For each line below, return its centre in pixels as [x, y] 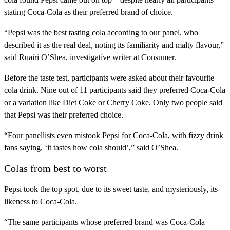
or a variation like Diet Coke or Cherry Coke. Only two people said [113, 103]
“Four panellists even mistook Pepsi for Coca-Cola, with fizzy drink [114, 136]
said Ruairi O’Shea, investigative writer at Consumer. [90, 57]
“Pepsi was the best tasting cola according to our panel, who [101, 33]
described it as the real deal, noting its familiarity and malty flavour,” [114, 45]
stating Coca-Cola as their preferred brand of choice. [89, 12]
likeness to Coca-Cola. [41, 202]
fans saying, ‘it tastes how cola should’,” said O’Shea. [91, 148]
